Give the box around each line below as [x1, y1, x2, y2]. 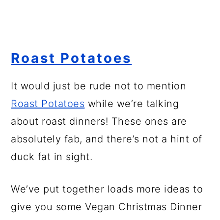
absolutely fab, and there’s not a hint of [11, 133, 202, 145]
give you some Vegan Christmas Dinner [11, 201, 202, 213]
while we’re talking [84, 98, 179, 110]
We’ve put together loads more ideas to [11, 183, 203, 195]
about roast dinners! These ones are [11, 115, 187, 128]
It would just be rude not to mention [11, 80, 187, 92]
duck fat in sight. [11, 151, 93, 163]
